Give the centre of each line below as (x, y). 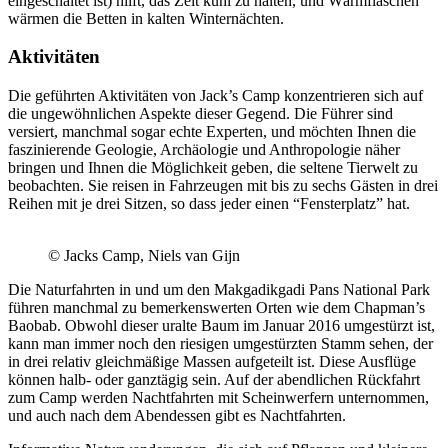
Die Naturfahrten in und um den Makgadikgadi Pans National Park (219, 290)
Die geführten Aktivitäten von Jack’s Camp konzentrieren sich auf (215, 96)
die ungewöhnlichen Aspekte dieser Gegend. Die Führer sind (200, 114)
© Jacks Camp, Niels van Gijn (144, 256)
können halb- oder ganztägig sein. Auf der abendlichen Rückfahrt (214, 380)
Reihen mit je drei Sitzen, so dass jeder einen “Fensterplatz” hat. (209, 204)
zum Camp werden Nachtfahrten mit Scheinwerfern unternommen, (218, 398)
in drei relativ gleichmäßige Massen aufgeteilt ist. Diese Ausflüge (212, 362)
